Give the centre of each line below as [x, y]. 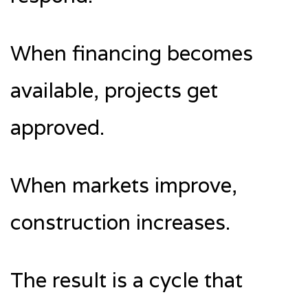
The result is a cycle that [126, 280]
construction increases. [120, 222]
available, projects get [114, 90]
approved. [57, 127]
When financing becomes [132, 53]
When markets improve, [124, 185]
